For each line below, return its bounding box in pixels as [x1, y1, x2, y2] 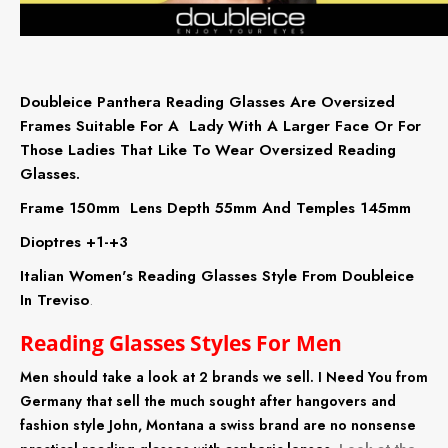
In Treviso [20, 288, 89, 311]
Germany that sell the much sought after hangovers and [20, 390, 396, 411]
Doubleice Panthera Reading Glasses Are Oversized [20, 90, 395, 113]
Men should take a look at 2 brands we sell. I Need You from [20, 366, 428, 387]
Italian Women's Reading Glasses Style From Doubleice [20, 264, 414, 287]
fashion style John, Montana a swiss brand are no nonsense [20, 414, 416, 435]
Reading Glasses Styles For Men [20, 328, 342, 357]
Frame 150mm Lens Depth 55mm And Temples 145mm [20, 196, 411, 219]
